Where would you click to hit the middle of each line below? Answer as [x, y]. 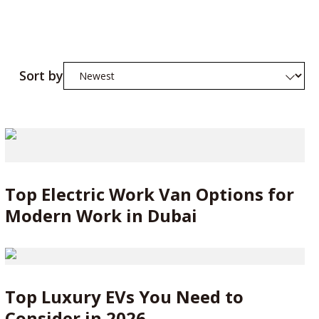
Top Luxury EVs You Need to [124, 297]
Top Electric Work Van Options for [149, 194]
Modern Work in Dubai [101, 215]
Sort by [41, 75]
